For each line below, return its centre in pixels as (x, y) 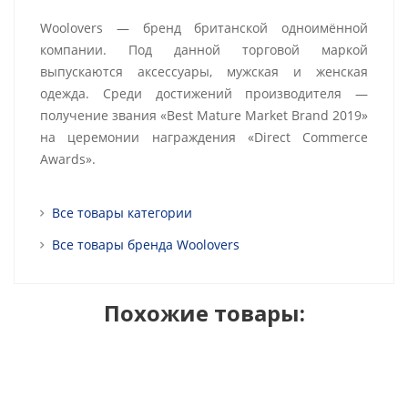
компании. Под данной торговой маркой (204, 50)
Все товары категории (122, 213)
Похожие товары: (204, 313)
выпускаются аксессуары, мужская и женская (204, 71)
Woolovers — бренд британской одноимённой (204, 28)
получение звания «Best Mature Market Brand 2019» (204, 115)
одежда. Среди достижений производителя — (204, 93)
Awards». (68, 159)
